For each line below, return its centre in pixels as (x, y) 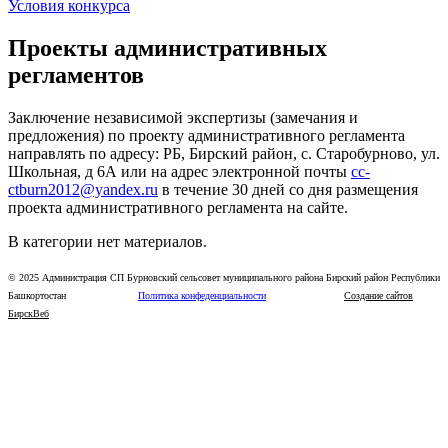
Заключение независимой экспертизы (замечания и (183, 117)
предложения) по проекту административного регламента (206, 135)
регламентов (76, 74)
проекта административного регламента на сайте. (178, 207)
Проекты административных (167, 47)
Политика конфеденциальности (202, 295)
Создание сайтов (378, 295)
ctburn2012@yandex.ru (83, 189)
